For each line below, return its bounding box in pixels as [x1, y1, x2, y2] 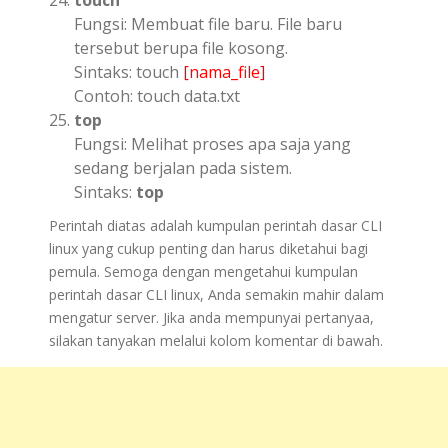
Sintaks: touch [74, 60, 183, 83]
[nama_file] [183, 60, 265, 83]
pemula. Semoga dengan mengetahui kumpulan [49, 261, 358, 281]
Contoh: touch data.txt [74, 84, 240, 107]
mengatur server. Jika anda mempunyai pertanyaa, [49, 307, 374, 327]
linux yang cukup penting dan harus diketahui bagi [49, 238, 368, 258]
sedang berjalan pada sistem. [74, 156, 292, 179]
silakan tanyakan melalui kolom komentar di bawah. [49, 330, 383, 350]
